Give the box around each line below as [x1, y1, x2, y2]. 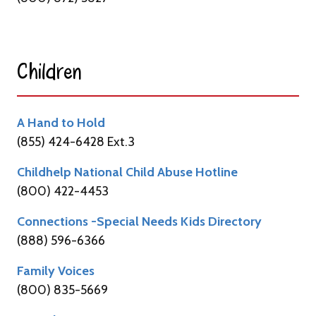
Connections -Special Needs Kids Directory [17, 213, 262, 229]
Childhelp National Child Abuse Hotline [17, 164, 238, 180]
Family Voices [17, 262, 95, 279]
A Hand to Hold [17, 114, 105, 130]
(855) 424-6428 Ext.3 [17, 133, 135, 150]
